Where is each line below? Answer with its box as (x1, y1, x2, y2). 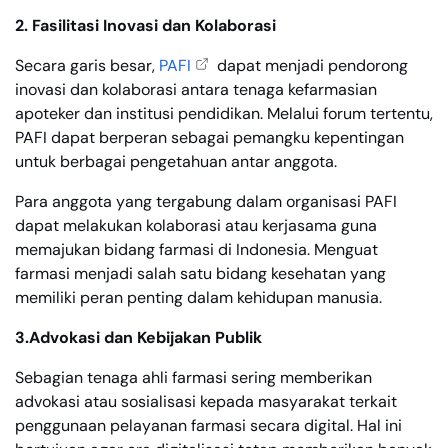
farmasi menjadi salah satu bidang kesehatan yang (15, 263, 386, 284)
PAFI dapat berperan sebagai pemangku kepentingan (15, 127, 404, 148)
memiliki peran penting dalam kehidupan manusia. (15, 287, 382, 308)
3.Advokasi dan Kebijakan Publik (15, 327, 262, 348)
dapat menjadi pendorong (213, 55, 408, 76)
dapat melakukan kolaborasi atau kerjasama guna (15, 215, 377, 236)
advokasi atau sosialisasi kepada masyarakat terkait (15, 391, 397, 412)
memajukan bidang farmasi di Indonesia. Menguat (15, 239, 378, 260)
